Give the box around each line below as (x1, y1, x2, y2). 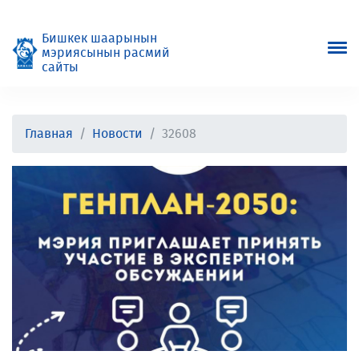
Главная (25, 127, 73, 140)
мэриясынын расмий (42, 46, 170, 59)
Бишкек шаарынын (42, 32, 157, 45)
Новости (92, 127, 143, 140)
